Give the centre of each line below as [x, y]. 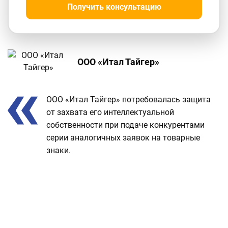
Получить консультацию [114, 7]
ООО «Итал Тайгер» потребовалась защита [129, 100]
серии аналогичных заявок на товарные [123, 138]
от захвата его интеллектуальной [110, 112]
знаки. [59, 151]
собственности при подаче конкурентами [125, 125]
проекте [26, 124]
